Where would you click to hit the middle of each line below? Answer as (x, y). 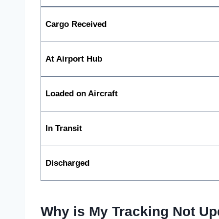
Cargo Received (76, 24)
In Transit (64, 128)
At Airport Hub (74, 59)
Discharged (67, 163)
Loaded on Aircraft (81, 93)
